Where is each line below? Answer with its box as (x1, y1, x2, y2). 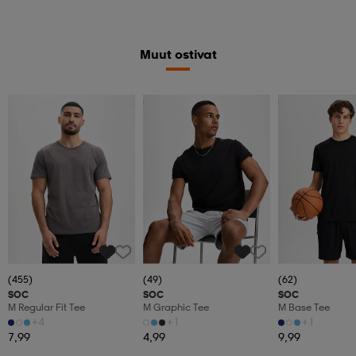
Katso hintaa (285, 97, 339, 107)
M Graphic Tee (143, 300, 209, 313)
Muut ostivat (139, 45, 217, 62)
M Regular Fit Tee (8, 300, 85, 313)
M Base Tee (278, 300, 330, 313)
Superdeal (150, 97, 194, 107)
